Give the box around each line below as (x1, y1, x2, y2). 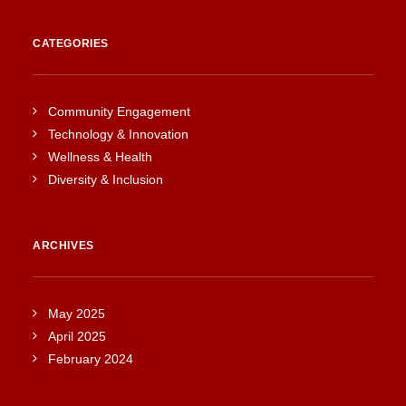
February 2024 (48, 352, 133, 366)
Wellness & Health (48, 150, 152, 164)
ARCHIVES (33, 239, 94, 252)
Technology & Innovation (48, 127, 188, 141)
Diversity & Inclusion (48, 172, 163, 187)
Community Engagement (48, 104, 190, 119)
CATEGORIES (33, 37, 109, 50)
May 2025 (48, 306, 105, 321)
